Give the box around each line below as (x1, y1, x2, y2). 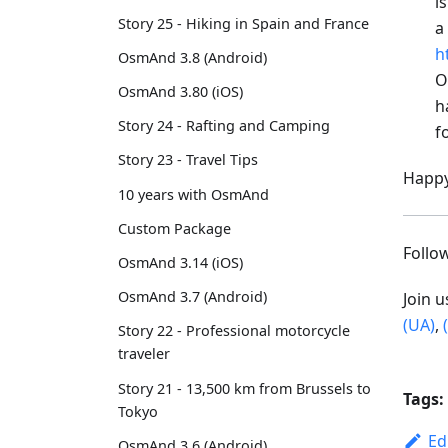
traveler (118, 344, 170, 364)
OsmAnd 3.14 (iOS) (118, 252, 243, 272)
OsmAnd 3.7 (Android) (118, 287, 267, 307)
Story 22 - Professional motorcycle (118, 321, 350, 341)
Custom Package (118, 218, 231, 238)
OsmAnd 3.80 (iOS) (118, 82, 243, 102)
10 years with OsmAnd (118, 184, 269, 204)
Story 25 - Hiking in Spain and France (118, 13, 369, 33)
